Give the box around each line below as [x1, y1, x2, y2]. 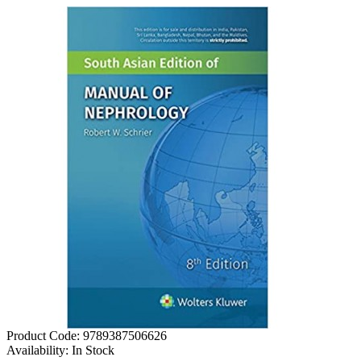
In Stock [72, 343, 114, 357]
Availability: [6, 343, 68, 357]
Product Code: [6, 329, 80, 342]
